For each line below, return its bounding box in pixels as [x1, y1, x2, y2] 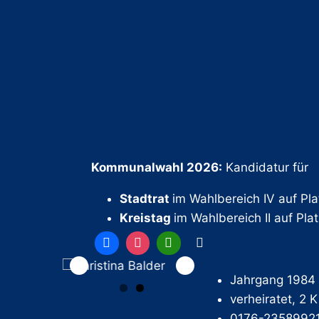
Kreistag [120, 210, 174, 225]
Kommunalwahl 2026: [91, 159, 222, 174]
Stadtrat [120, 191, 172, 206]
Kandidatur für [222, 159, 308, 174]
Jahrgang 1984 [229, 273, 315, 288]
